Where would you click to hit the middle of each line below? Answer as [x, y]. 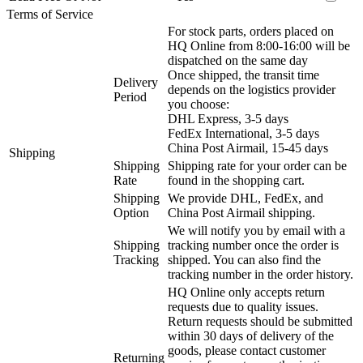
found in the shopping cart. [236, 180]
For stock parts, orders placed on [251, 31]
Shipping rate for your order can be [257, 165]
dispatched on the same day [238, 60]
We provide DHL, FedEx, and [246, 198]
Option [131, 212]
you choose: [199, 104]
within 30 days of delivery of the [251, 335]
